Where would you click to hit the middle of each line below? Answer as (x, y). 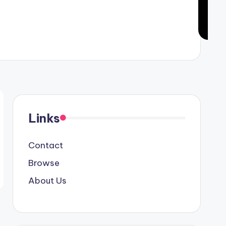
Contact (45, 145)
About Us (47, 180)
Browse (44, 163)
